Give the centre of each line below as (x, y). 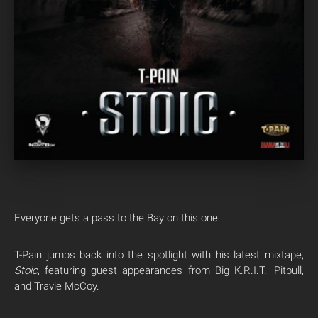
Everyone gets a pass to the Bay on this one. (117, 218)
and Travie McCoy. (57, 286)
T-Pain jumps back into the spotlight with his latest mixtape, (159, 255)
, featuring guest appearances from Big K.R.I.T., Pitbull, (171, 271)
